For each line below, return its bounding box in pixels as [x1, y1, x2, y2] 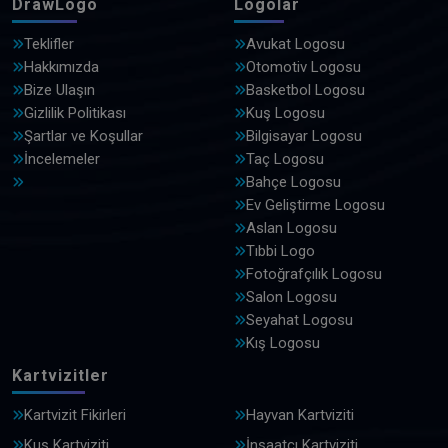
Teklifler [24, 35, 74, 54]
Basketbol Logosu [246, 81, 365, 100]
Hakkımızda [24, 58, 99, 77]
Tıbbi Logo [246, 242, 315, 261]
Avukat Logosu [246, 35, 345, 54]
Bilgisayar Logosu [246, 127, 362, 146]
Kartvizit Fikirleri [24, 406, 126, 425]
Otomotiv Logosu [246, 58, 361, 77]
